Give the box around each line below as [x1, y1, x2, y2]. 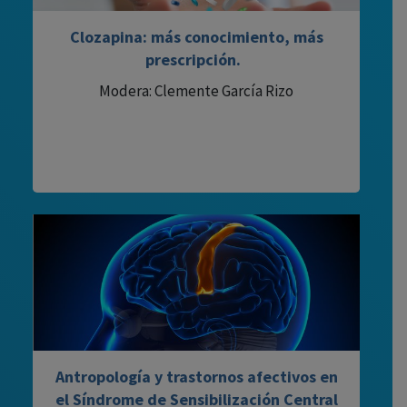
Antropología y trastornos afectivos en [55, 365, 338, 387]
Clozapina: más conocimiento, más [69, 25, 323, 47]
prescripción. [144, 48, 248, 70]
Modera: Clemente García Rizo [99, 80, 293, 101]
